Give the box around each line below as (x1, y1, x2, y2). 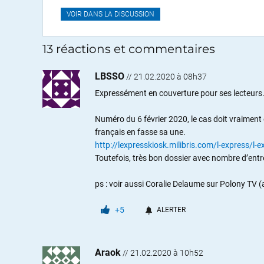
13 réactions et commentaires (42, 41, 215, 56)
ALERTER (157, 205, 186, 214)
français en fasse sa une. (95, 127, 186, 137)
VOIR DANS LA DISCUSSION (67, 9, 154, 18)
